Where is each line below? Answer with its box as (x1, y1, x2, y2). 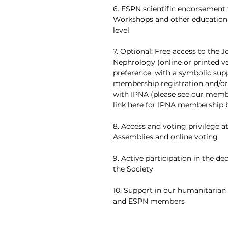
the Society (113, 164, 153, 174)
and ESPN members (113, 196, 185, 206)
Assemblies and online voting (113, 132, 218, 141)
